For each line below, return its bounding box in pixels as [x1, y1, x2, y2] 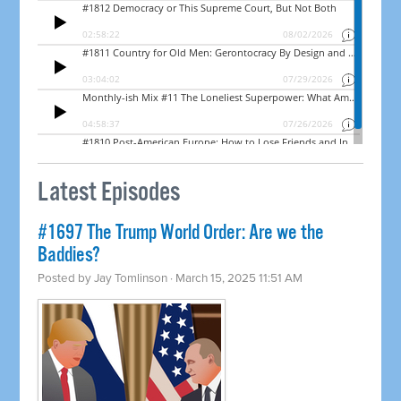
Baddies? [38, 243, 101, 269]
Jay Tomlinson [94, 271, 168, 286]
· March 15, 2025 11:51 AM [167, 271, 303, 286]
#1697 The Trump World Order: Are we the [38, 220, 325, 247]
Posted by [38, 271, 95, 286]
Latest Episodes [38, 176, 181, 210]
